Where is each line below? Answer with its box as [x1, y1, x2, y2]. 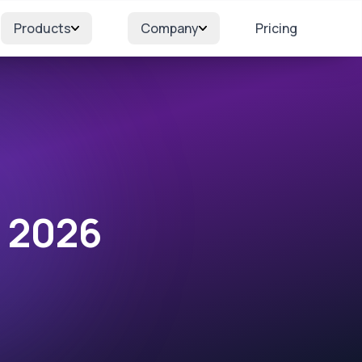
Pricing [255, 19, 297, 38]
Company [141, 19, 199, 38]
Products [14, 19, 71, 38]
